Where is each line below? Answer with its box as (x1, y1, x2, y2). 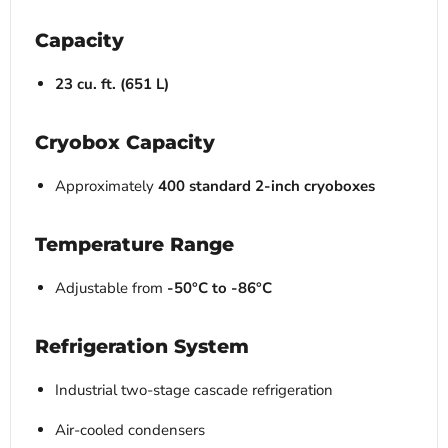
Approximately (55, 176, 158, 197)
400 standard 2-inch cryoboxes (158, 176, 375, 197)
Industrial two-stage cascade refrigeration (55, 380, 333, 401)
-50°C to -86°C (167, 278, 272, 299)
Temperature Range (35, 233, 234, 257)
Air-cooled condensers (55, 420, 205, 441)
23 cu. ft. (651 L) (55, 74, 169, 95)
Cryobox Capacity (35, 131, 215, 155)
